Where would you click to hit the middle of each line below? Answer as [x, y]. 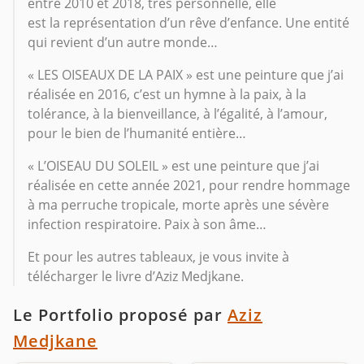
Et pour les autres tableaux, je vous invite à [158, 256]
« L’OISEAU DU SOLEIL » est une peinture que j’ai [173, 165]
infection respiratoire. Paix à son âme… [147, 224]
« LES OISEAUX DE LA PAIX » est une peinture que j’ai [186, 74]
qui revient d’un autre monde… [123, 42]
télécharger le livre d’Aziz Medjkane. [136, 276]
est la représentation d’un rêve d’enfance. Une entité [188, 22]
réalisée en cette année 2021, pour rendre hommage [189, 185]
